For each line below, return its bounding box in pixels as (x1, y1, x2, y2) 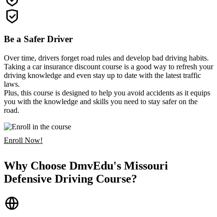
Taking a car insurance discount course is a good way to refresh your (4, 62, 213, 71)
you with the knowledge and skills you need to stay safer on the (4, 97, 198, 106)
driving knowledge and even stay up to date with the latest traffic (4, 71, 201, 80)
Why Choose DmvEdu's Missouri (4, 159, 168, 172)
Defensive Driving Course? (4, 172, 137, 186)
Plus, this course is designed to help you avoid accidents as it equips (4, 89, 210, 97)
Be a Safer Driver (4, 34, 73, 45)
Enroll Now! (4, 136, 43, 145)
